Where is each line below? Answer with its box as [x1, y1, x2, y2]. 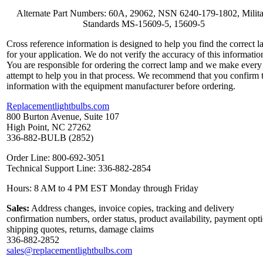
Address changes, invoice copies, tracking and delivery [29, 203, 234, 214]
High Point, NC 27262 [6, 122, 91, 133]
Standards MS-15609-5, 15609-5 [83, 19, 205, 29]
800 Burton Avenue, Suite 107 [6, 112, 119, 122]
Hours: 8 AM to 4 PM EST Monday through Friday [6, 183, 198, 194]
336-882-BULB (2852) [6, 133, 93, 143]
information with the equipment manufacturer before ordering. [6, 81, 235, 92]
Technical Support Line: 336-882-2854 [6, 163, 151, 174]
